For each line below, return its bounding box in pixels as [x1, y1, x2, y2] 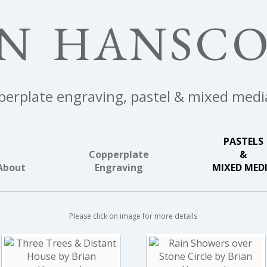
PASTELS [223, 134, 263, 148]
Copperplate [89, 147, 149, 161]
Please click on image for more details [69, 210, 198, 221]
